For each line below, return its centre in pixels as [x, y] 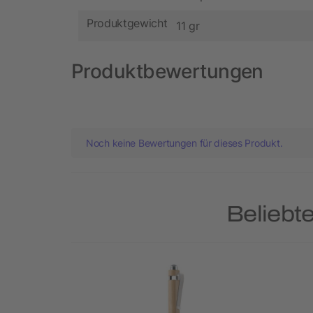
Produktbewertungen [167, 71]
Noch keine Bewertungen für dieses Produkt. [184, 143]
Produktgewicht [127, 23]
